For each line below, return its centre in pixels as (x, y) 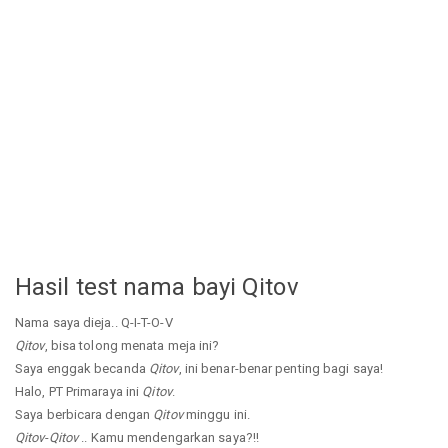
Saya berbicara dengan (84, 415)
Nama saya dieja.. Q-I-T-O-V (94, 323)
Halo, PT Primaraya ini (79, 392)
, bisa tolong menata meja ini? (132, 346)
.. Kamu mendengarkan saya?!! (169, 438)
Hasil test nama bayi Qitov (157, 286)
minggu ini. (216, 415)
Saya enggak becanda (82, 369)
